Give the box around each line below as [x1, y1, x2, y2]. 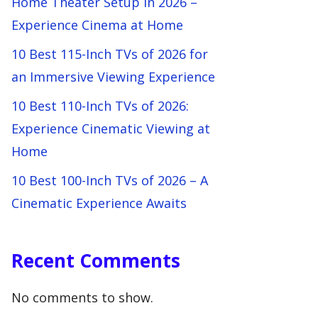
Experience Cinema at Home [11, 16, 183, 33]
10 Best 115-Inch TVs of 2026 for [11, 45, 208, 62]
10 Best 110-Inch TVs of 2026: [11, 97, 189, 114]
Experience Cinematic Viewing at [11, 120, 210, 137]
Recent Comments [11, 248, 180, 273]
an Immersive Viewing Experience [11, 68, 215, 85]
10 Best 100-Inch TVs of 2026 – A [11, 172, 208, 189]
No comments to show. [11, 289, 153, 306]
